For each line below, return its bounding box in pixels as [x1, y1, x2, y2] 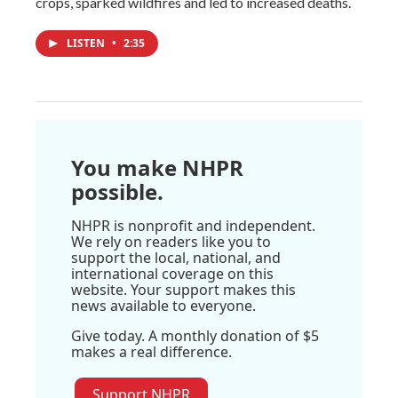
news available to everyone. [71, 295, 256, 315]
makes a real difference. [71, 341, 232, 362]
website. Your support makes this [71, 279, 296, 299]
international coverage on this [71, 263, 274, 283]
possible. [71, 176, 163, 206]
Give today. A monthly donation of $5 [71, 325, 319, 346]
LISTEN [67, 35, 107, 51]
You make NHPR [71, 152, 243, 182]
